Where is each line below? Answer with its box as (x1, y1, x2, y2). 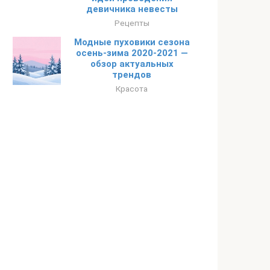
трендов (112, 69, 151, 80)
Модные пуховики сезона (74, 37, 190, 48)
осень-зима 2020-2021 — (75, 48, 188, 58)
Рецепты (114, 18, 149, 28)
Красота (116, 84, 148, 93)
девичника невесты (86, 4, 178, 14)
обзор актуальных (90, 58, 174, 69)
